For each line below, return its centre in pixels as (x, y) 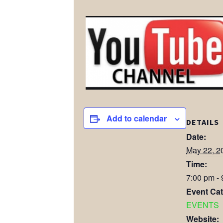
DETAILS (203, 122)
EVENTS (203, 205)
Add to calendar (137, 118)
